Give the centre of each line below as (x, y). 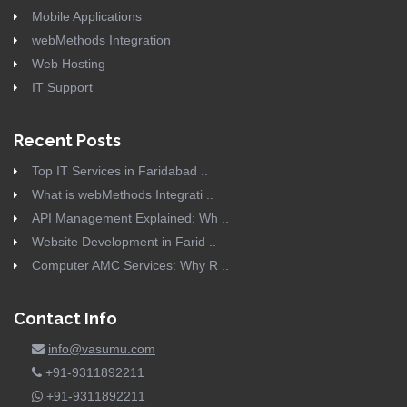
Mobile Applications (87, 16)
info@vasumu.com (102, 348)
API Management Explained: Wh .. (130, 218)
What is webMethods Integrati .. (123, 194)
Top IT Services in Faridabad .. (120, 170)
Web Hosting (69, 63)
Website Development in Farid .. (124, 241)
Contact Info (65, 318)
